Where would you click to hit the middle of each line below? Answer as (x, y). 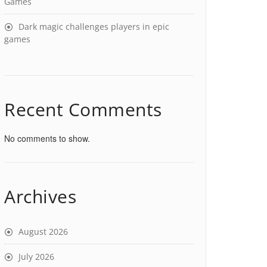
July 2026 (36, 257)
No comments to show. (47, 138)
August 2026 (43, 232)
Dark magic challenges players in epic (94, 27)
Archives (40, 196)
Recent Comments (83, 109)
